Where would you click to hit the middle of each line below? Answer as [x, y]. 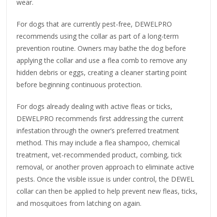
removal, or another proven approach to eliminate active [106, 167]
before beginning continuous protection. [79, 84]
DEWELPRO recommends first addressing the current [100, 118]
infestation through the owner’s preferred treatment [98, 130]
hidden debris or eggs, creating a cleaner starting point [102, 72]
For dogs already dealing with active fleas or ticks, [95, 106]
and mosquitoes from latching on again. [79, 203]
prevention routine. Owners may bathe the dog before [101, 48]
